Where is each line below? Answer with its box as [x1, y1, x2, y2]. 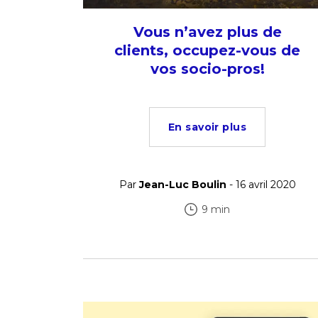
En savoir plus [168, 121, 246, 133]
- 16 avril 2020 [226, 178, 296, 191]
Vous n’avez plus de [133, 23, 282, 40]
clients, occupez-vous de [114, 42, 300, 59]
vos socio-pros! [150, 60, 265, 77]
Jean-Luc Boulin [138, 178, 226, 191]
